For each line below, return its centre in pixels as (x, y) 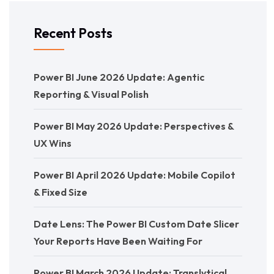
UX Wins (53, 143)
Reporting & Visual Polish (91, 94)
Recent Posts (73, 33)
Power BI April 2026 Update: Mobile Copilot (135, 175)
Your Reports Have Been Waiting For (118, 241)
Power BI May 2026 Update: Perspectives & (134, 126)
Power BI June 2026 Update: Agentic (119, 77)
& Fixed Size (61, 192)
